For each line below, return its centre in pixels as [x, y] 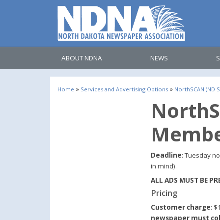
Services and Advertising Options [124, 89]
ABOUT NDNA [82, 58]
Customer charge [181, 207]
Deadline [166, 155]
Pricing [164, 193]
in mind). [164, 166]
